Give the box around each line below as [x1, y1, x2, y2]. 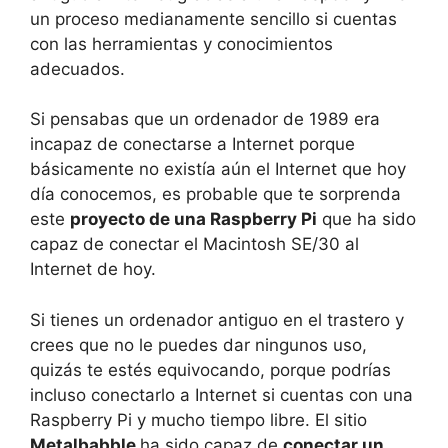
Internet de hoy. [30, 259, 156, 279]
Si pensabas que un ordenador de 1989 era [30, 109, 380, 129]
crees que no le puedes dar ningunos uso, [30, 334, 367, 355]
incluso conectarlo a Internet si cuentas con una [30, 384, 413, 405]
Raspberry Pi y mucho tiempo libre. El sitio [30, 409, 367, 430]
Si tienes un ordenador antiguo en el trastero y [30, 309, 404, 330]
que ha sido [317, 209, 416, 229]
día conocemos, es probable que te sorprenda [30, 184, 401, 204]
